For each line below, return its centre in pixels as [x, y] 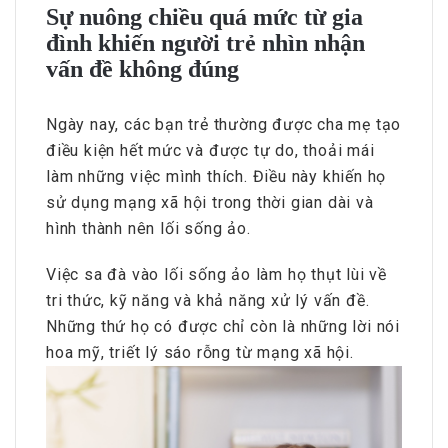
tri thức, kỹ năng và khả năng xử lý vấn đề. [208, 301]
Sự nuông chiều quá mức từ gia [204, 17]
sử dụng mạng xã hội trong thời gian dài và [210, 203]
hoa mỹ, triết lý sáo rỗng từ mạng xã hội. [200, 353]
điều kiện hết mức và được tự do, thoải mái [210, 151]
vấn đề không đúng [142, 69]
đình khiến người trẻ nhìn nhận [205, 43]
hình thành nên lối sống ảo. [148, 229]
